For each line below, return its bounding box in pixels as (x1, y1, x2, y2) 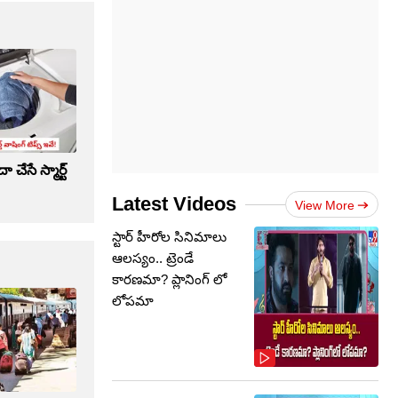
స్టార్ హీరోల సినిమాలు (112, 229, 227, 244)
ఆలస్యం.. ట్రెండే (112, 251, 194, 266)
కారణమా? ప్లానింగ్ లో (112, 272, 227, 287)
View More (295, 198, 354, 212)
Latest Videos (112, 193, 236, 215)
